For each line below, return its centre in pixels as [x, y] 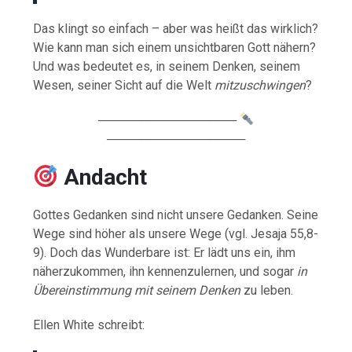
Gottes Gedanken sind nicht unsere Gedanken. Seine [176, 214]
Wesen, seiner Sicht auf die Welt [124, 85]
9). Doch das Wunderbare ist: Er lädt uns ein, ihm [165, 252]
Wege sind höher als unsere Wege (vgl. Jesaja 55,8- [176, 233]
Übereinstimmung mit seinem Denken [137, 290]
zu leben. [267, 290]
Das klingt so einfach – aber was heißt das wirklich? [176, 28]
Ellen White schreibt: [89, 324]
